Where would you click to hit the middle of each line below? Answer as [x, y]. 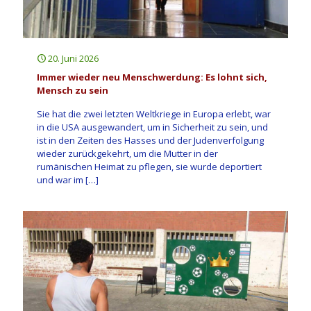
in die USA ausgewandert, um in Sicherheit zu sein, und [152, 127]
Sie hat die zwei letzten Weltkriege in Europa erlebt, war [154, 114]
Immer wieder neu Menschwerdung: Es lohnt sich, [152, 77]
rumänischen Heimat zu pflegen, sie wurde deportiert [149, 166]
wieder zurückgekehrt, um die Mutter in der [127, 153]
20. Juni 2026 [73, 58]
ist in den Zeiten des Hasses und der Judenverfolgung [150, 140]
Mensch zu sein [73, 90]
